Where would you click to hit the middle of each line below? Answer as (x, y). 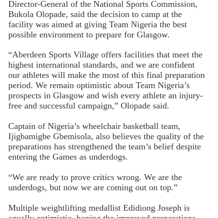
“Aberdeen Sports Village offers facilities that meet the (105, 55)
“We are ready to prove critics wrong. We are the (95, 177)
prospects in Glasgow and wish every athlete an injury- (105, 96)
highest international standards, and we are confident (101, 65)
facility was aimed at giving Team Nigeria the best (97, 24)
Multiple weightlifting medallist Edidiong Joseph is (99, 208)
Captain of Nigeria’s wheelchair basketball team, (94, 126)
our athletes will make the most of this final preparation (106, 75)
